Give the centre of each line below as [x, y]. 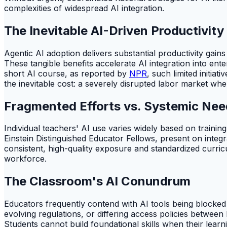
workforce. [25, 159]
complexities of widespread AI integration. [84, 8]
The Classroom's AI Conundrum [97, 181]
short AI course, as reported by [67, 73]
